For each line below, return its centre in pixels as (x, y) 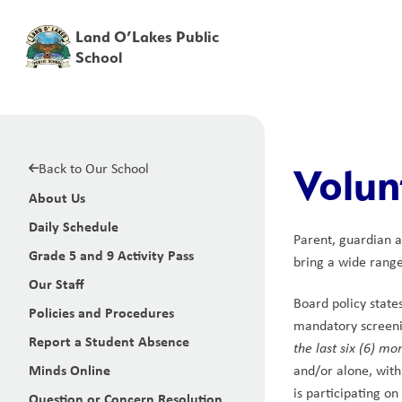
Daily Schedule (74, 226)
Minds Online (70, 370)
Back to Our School (94, 168)
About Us (57, 197)
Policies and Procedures (101, 312)
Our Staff (57, 284)
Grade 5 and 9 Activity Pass (111, 255)
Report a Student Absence (109, 341)
